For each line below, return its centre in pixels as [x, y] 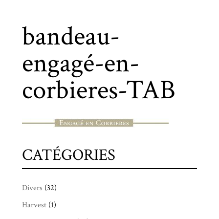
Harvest [34, 205]
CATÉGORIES [68, 155]
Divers [32, 188]
